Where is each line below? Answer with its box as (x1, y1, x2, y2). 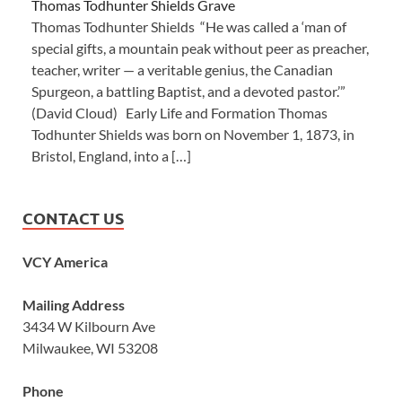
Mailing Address (22, 295, 125, 313)
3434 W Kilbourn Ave (22, 317, 155, 335)
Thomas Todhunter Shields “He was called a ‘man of (31, 17, 346, 35)
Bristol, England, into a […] (31, 146, 191, 164)
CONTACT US (22, 206, 124, 228)
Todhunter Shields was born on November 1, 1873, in (31, 125, 354, 143)
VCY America (22, 252, 108, 270)
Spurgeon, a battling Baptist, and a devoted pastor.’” (31, 82, 345, 100)
